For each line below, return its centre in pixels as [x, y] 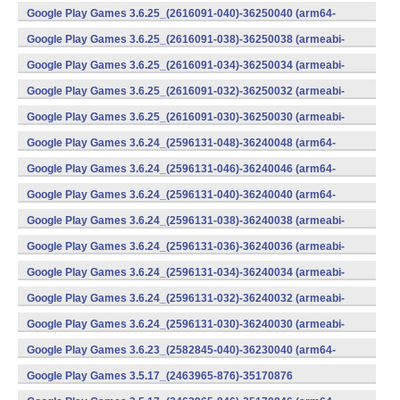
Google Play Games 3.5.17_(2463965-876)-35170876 [160, 376]
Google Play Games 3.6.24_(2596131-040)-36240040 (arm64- [181, 195]
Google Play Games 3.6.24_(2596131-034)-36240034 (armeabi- [186, 272]
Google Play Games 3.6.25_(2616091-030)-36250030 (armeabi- [186, 117]
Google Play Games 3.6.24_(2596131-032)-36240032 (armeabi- [186, 298]
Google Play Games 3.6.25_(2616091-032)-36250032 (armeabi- [186, 91]
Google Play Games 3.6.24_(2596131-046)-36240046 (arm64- [181, 169]
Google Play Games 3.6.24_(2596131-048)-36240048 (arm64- [181, 143]
